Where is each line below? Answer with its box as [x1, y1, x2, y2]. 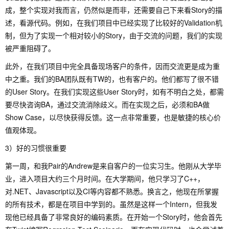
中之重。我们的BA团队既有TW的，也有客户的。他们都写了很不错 [5, 74, 219, 84]
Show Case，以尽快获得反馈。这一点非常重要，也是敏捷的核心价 [5, 112, 221, 122]
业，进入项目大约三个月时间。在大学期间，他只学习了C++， [5, 173, 204, 184]
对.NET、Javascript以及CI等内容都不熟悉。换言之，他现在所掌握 [5, 186, 219, 196]
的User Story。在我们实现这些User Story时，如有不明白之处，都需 [5, 86, 224, 97]
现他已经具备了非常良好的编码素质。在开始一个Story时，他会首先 [5, 212, 222, 222]
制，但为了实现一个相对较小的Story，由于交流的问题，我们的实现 [5, 30, 222, 40]
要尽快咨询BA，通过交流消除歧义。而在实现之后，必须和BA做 [5, 99, 210, 109]
